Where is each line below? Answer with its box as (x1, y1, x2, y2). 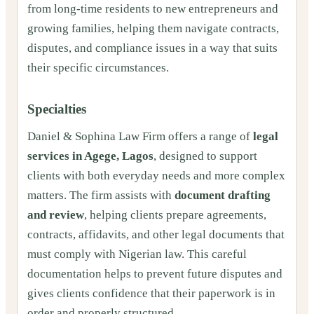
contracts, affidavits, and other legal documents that (27, 228, 285, 242)
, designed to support (153, 149, 257, 163)
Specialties (27, 101, 86, 116)
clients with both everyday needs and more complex (27, 169, 285, 183)
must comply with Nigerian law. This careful (27, 247, 247, 261)
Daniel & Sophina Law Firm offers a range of (27, 130, 253, 144)
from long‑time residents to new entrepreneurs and (27, 1, 278, 15)
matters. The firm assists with (27, 189, 175, 203)
